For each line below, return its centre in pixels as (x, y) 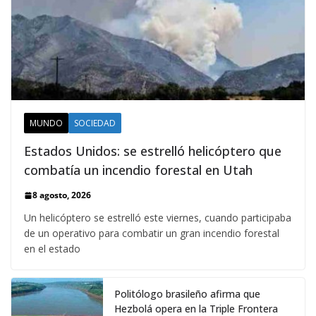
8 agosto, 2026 (62, 195)
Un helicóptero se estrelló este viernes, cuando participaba (158, 218)
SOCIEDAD (95, 123)
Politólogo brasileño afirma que (187, 294)
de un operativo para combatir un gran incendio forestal (152, 233)
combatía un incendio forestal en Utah (138, 170)
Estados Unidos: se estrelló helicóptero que (153, 151)
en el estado (52, 249)
